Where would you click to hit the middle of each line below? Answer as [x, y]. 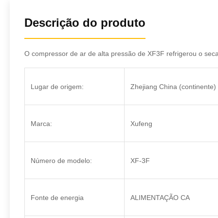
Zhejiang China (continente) [173, 87]
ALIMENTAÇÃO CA [160, 198]
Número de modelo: [61, 161]
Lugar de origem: [57, 87]
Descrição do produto [85, 23]
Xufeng [141, 124]
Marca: [41, 124]
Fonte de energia [57, 198]
